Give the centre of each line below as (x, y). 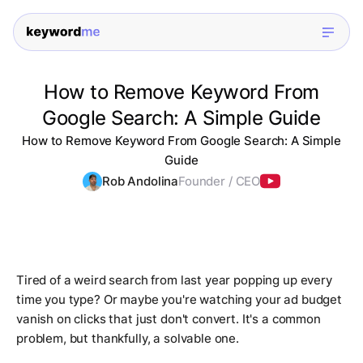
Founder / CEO (220, 181)
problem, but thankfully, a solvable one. (128, 339)
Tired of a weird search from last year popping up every (174, 280)
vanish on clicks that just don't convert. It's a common (169, 319)
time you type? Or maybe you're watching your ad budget (179, 300)
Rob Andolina (140, 181)
